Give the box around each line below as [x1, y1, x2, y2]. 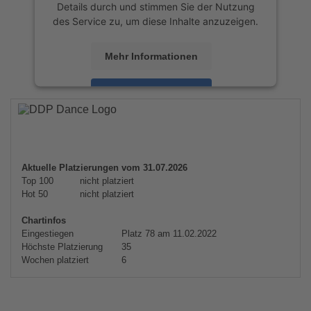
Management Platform [77, 126, 178, 138]
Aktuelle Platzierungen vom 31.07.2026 [22, 162, 187, 173]
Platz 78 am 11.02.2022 [119, 228, 217, 239]
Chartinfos [22, 215, 66, 226]
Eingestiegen [22, 228, 74, 239]
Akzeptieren [123, 86, 180, 98]
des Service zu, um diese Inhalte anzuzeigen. [53, 15, 258, 27]
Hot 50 [22, 189, 48, 199]
